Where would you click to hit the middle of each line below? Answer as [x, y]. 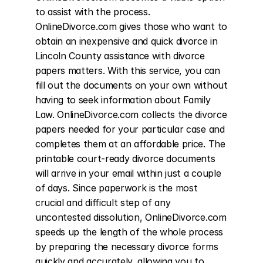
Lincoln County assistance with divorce [120, 56]
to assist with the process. [93, 12]
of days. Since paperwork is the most [117, 188]
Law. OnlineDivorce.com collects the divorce [131, 114]
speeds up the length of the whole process [129, 232]
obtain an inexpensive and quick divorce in [127, 41]
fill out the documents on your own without [131, 85]
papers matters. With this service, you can [128, 70]
